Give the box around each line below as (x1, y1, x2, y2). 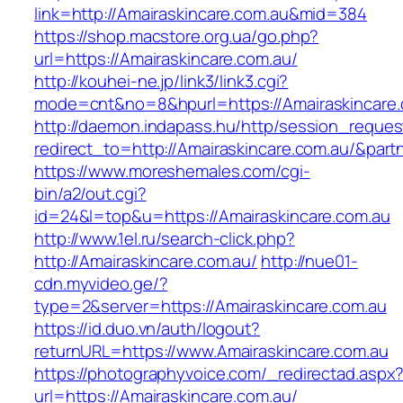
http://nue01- (261, 249, 358, 273)
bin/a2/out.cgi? (34, 182, 147, 206)
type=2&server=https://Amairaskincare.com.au (34, 294, 387, 318)
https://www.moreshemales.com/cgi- (34, 159, 310, 184)
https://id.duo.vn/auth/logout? (34, 317, 260, 341)
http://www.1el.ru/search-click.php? (34, 227, 295, 251)
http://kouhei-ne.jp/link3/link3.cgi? (34, 69, 289, 94)
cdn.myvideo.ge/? (34, 272, 168, 296)
